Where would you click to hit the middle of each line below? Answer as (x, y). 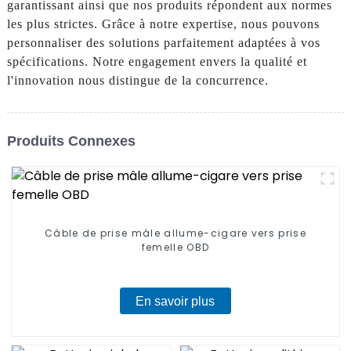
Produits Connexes (71, 141)
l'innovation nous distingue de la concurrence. (138, 81)
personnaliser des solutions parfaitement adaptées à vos (163, 43)
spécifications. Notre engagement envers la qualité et (157, 62)
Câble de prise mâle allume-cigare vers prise (175, 233)
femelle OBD (175, 248)
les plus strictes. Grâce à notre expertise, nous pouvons (163, 24)
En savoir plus (175, 301)
